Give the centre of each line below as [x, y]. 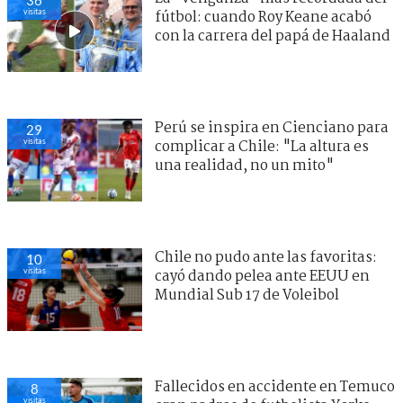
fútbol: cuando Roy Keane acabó [263, 18]
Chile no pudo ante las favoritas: [266, 258]
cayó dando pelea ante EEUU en [262, 277]
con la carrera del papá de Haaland [273, 37]
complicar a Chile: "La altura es [262, 148]
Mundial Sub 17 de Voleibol [247, 296]
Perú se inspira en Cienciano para [272, 129]
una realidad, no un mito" [244, 166]
